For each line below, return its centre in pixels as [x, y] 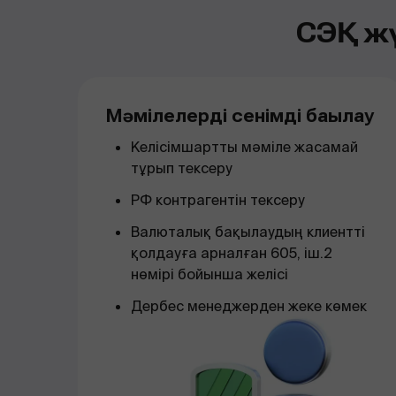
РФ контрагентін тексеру [218, 200]
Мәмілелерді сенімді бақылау [240, 116]
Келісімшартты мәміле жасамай [244, 147]
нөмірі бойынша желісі [209, 274]
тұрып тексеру [182, 168]
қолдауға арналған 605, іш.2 [232, 253]
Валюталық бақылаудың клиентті [248, 232]
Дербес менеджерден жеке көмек [249, 306]
